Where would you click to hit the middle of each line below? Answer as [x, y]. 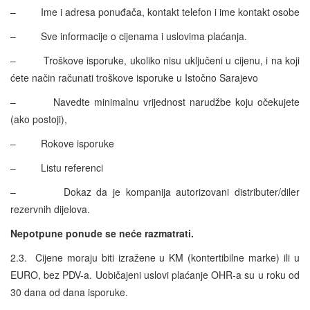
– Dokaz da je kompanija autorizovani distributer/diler [155, 191]
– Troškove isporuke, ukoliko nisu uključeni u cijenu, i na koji [155, 60]
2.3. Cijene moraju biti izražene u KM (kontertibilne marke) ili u [155, 257]
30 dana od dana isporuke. [69, 292]
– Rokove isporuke [62, 143]
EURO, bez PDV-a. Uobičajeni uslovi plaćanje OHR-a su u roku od [155, 274]
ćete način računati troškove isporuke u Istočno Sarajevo [134, 77]
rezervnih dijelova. [50, 209]
